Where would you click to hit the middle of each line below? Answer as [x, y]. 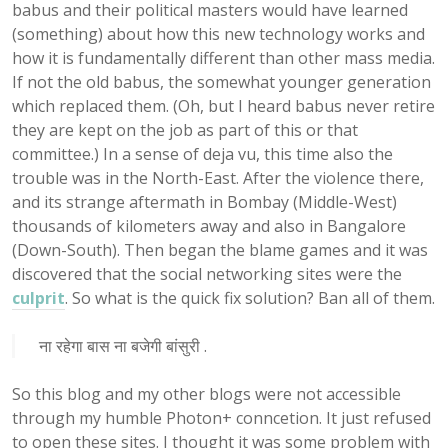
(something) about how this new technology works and [218, 33]
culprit [38, 297]
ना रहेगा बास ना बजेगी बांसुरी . [123, 345]
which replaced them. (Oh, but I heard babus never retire [223, 105]
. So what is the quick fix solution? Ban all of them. [250, 297]
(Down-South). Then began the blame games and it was [220, 249]
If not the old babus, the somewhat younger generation [221, 81]
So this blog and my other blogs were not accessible [206, 393]
